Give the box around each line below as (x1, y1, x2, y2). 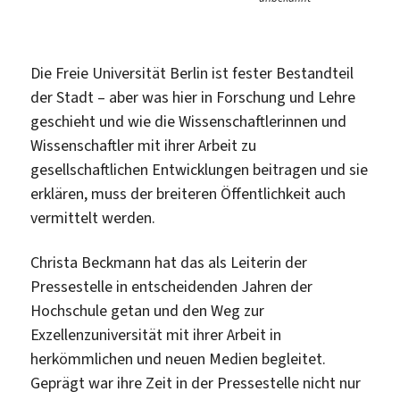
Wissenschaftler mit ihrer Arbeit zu (30, 135, 257, 157)
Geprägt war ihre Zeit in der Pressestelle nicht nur (30, 371, 362, 394)
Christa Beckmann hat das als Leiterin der (30, 251, 308, 273)
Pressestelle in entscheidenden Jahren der (30, 275, 313, 297)
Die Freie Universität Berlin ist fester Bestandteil (30, 62, 354, 85)
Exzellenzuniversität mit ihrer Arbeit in (30, 323, 282, 346)
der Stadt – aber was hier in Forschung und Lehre (30, 87, 356, 109)
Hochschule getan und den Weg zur (30, 299, 265, 321)
